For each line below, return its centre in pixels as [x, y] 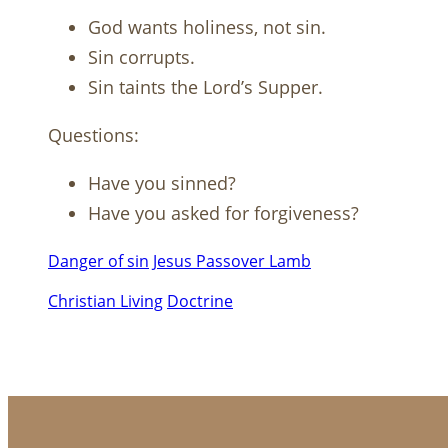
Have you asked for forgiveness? [223, 213]
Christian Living [105, 301]
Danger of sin [98, 261]
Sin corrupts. [141, 57]
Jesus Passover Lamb [232, 261]
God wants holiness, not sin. [207, 27]
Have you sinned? [162, 183]
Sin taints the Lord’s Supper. [205, 87]
